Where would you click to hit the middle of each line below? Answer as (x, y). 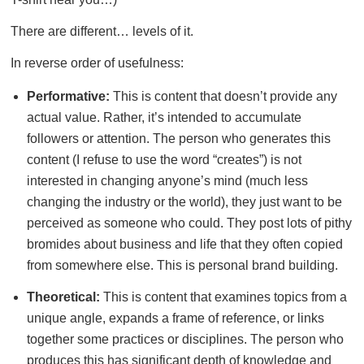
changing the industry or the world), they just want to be (184, 202)
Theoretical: (63, 297)
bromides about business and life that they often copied (184, 245)
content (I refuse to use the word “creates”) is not (164, 160)
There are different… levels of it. (102, 31)
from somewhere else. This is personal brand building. (182, 266)
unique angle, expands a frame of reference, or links (175, 318)
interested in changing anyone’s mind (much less (167, 181)
